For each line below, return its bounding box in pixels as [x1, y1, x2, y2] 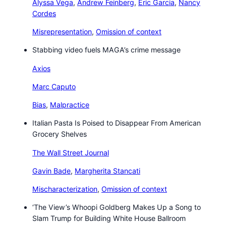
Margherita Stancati [75, 166, 140, 175]
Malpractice [50, 100, 89, 109]
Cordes [32, 9, 56, 18]
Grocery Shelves [32, 130, 87, 139]
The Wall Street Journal [32, 148, 109, 157]
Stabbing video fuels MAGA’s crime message [32, 45, 181, 54]
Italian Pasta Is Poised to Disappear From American [32, 119, 201, 128]
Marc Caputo [32, 82, 76, 91]
